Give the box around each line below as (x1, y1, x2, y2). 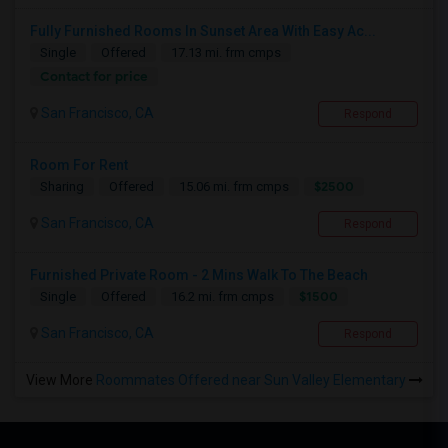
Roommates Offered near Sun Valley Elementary (96, 372, 409, 389)
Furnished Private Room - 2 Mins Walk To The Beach (30, 267, 368, 284)
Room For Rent (30, 157, 128, 174)
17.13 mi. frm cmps (171, 45, 281, 61)
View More (26, 372, 96, 389)
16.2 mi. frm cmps (171, 289, 274, 305)
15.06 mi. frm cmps (179, 179, 289, 195)
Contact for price (40, 68, 148, 86)
